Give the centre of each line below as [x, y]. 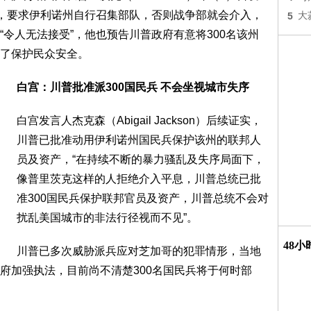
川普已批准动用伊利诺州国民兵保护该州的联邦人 [139, 140]
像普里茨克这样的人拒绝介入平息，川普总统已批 [139, 179]
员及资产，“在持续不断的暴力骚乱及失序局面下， [141, 159]
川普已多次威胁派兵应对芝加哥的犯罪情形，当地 [139, 251]
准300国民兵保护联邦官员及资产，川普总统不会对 [143, 198]
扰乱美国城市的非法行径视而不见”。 [107, 218]
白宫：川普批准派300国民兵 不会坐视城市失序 [133, 87]
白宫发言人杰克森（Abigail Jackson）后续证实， [139, 120]
